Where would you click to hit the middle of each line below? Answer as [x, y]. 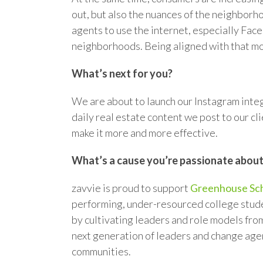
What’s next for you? [122, 73]
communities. [101, 251]
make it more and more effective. [145, 133]
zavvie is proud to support [131, 188]
